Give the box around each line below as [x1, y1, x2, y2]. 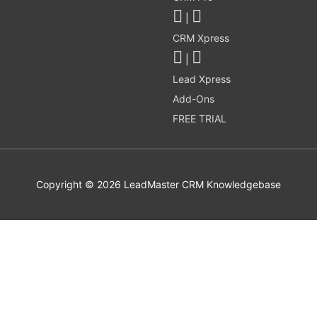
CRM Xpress [173, 31, 229, 44]
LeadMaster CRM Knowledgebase [124, 178, 281, 190]
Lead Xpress [173, 72, 231, 85]
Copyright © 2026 [36, 178, 124, 190]
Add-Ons [173, 92, 214, 105]
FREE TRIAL [173, 112, 226, 125]
